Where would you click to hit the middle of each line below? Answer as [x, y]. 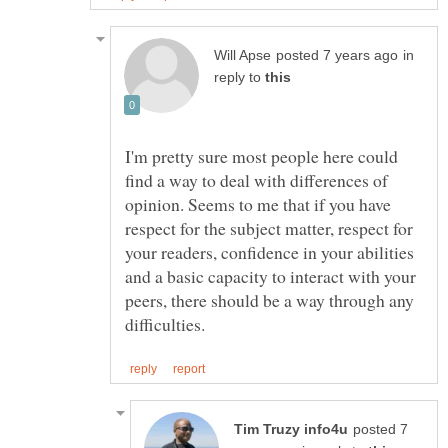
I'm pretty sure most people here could [261, 156]
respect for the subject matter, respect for [269, 228]
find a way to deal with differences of [256, 180]
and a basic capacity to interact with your [270, 276]
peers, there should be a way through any [269, 300]
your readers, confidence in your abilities [269, 252]
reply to [239, 78]
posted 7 [380, 430]
